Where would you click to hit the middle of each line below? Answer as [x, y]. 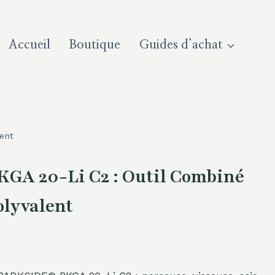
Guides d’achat [181, 45]
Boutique [95, 45]
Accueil [30, 45]
